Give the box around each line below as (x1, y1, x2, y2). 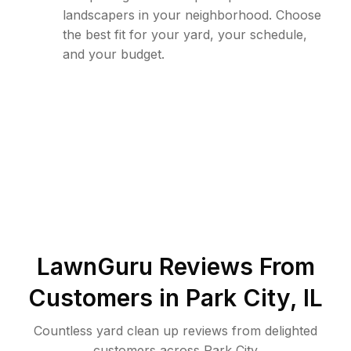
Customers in (28, 284, 186, 312)
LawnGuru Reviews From (36, 252, 315, 280)
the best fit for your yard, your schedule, (63, 27, 307, 42)
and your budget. (63, 46, 165, 62)
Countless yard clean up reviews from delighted (34, 323, 317, 338)
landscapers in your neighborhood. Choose (63, 7, 321, 23)
